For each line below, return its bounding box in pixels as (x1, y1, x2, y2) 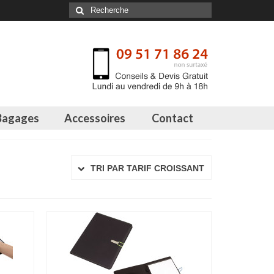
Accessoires (64, 111, 125, 125)
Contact (151, 111, 193, 125)
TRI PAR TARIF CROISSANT (91, 163, 204, 173)
